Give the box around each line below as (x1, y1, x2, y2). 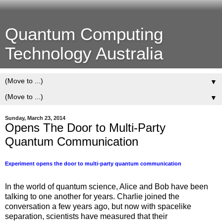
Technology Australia (5, 44, 163, 63)
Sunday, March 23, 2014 (5, 115, 65, 121)
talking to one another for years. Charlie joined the (5, 192, 179, 201)
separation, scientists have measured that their (5, 212, 167, 221)
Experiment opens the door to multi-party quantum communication (5, 160, 181, 166)
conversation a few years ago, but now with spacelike (5, 202, 191, 211)
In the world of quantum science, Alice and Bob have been (5, 182, 208, 191)
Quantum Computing (5, 25, 163, 44)
